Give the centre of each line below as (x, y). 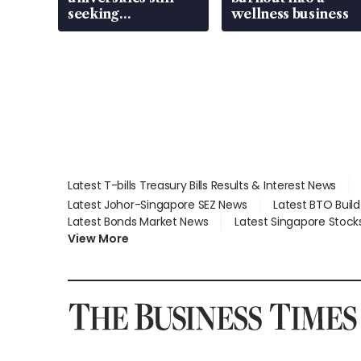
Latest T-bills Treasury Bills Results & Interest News (202, 186)
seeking (93, 14)
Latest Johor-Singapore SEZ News (158, 205)
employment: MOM (133, 30)
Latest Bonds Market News (138, 222)
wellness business (290, 14)
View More (98, 239)
